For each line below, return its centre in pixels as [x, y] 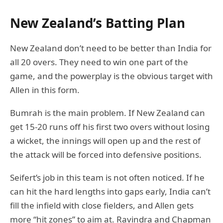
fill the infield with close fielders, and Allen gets [102, 205]
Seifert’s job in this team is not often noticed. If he [107, 177]
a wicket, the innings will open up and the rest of [105, 140]
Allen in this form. [45, 90]
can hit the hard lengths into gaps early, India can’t [110, 191]
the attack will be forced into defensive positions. [106, 154]
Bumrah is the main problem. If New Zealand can [108, 112]
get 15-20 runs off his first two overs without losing [110, 126]
